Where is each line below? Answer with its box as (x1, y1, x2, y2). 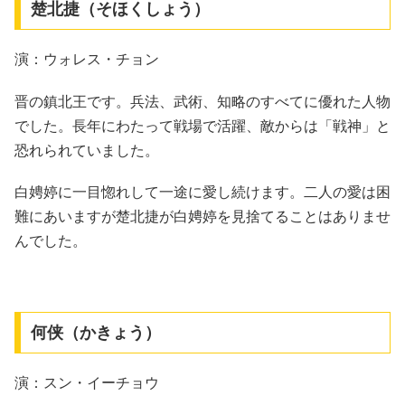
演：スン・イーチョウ (14, 375, 159, 391)
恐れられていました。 (14, 142, 159, 158)
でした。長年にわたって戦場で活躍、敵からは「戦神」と (14, 118, 391, 134)
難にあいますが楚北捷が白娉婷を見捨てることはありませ (14, 208, 391, 224)
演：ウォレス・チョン (14, 52, 159, 68)
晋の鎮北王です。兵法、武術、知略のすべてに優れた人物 (14, 93, 391, 109)
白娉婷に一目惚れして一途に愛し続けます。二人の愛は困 (14, 184, 391, 200)
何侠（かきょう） (30, 324, 161, 342)
